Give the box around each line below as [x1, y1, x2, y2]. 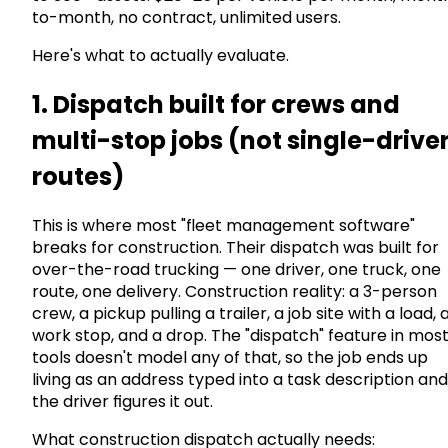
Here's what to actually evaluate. [32, 43, 289, 67]
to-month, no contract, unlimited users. [32, 5, 341, 29]
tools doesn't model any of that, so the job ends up [32, 345, 428, 369]
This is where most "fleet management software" [32, 213, 415, 237]
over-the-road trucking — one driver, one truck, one [32, 257, 441, 281]
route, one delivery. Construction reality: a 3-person [32, 279, 437, 303]
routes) [32, 159, 124, 193]
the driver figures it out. [32, 389, 213, 413]
